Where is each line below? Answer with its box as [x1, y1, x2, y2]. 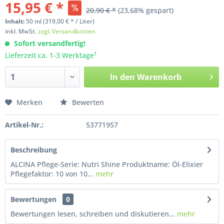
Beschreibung [10, 145, 57, 154]
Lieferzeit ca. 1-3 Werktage [5, 50, 94, 60]
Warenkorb [136, 71, 181, 82]
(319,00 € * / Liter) [41, 17, 94, 25]
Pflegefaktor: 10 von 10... [10, 169, 93, 178]
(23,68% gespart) [118, 5, 173, 15]
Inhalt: [5, 17, 26, 25]
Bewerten [70, 97, 104, 107]
